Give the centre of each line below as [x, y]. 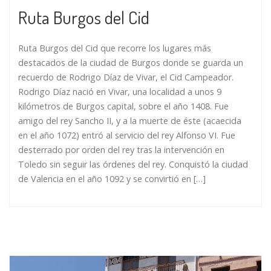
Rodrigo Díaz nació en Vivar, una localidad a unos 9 [120, 91]
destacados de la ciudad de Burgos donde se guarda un [131, 62]
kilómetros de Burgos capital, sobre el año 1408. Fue [123, 106]
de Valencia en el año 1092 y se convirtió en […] [112, 178]
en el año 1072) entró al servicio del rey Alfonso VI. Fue [127, 135]
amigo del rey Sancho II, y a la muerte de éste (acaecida [130, 120]
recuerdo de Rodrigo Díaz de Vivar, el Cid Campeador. [126, 77]
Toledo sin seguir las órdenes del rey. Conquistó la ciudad [133, 164]
